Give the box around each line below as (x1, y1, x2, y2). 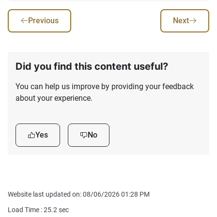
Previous (28, 16, 59, 26)
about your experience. (15, 93, 93, 103)
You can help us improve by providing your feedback (15, 82, 194, 92)
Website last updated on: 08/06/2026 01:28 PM (8, 190, 150, 199)
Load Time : (8, 206, 44, 214)
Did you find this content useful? (15, 61, 168, 73)
